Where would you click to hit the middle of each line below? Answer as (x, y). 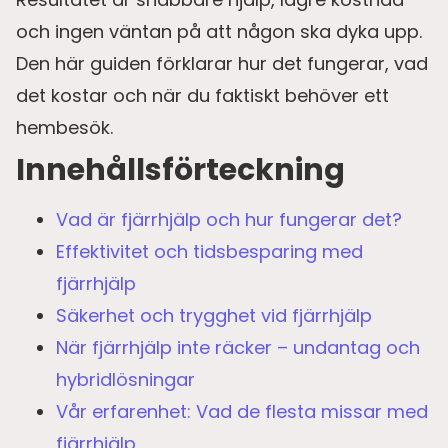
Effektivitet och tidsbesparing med (209, 252)
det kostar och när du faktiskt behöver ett (202, 96)
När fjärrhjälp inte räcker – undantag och (238, 348)
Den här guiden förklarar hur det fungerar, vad (222, 64)
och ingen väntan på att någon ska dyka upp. (219, 32)
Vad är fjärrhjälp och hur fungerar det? (229, 220)
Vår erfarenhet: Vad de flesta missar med (242, 412)
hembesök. (64, 128)
